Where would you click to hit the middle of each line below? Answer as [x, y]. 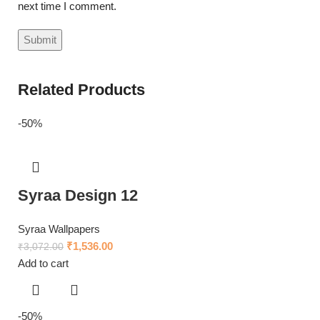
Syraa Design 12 [78, 196]
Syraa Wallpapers [59, 229]
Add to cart [43, 264]
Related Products [81, 90]
